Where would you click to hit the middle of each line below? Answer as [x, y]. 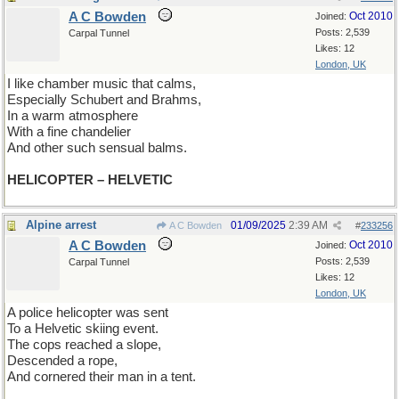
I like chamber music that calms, [102, 84]
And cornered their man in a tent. [102, 377]
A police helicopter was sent [88, 313]
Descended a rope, [62, 361]
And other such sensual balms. [97, 148]
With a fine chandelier [69, 132]
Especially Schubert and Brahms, [104, 100]
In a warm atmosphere [73, 116]
